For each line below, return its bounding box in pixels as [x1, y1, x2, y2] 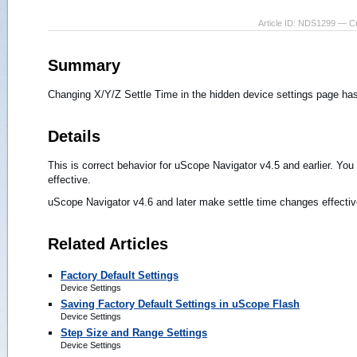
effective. [48, 173, 91, 186]
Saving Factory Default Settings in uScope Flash [61, 297, 300, 310]
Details [48, 127, 100, 145]
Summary [48, 56, 120, 74]
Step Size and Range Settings [61, 326, 207, 339]
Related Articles [48, 234, 168, 253]
